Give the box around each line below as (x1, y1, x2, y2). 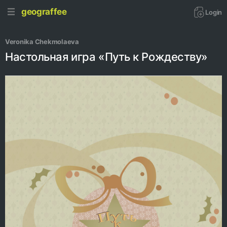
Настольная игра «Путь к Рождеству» (5, 50, 208, 63)
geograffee (21, 6, 67, 17)
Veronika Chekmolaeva (5, 37, 81, 46)
